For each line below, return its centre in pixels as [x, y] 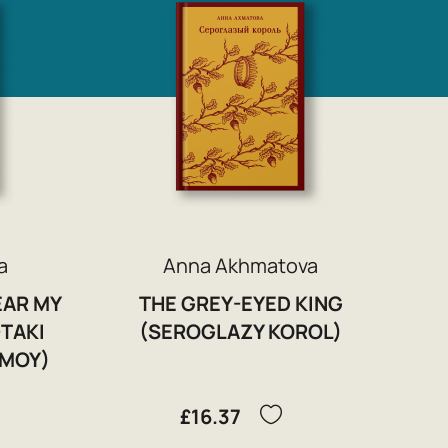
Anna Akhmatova [241, 265]
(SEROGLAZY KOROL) [241, 331]
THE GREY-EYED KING [240, 303]
